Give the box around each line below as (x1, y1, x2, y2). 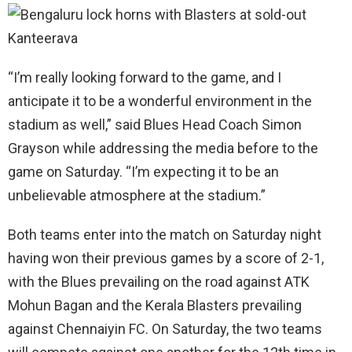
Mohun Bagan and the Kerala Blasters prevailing (8, 296, 302, 313)
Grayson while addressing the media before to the (8, 139, 318, 156)
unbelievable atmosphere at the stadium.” (8, 186, 266, 203)
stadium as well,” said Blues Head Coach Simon (8, 115, 302, 133)
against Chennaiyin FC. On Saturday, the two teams (8, 320, 322, 337)
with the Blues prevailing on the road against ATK (8, 273, 310, 290)
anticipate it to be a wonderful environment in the (8, 92, 312, 109)
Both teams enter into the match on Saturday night (8, 225, 321, 243)
